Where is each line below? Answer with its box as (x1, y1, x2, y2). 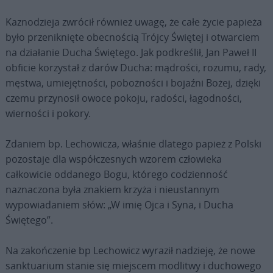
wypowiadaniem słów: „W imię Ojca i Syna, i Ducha (5, 197, 233, 211)
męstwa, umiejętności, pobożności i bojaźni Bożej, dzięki (5, 76, 261, 90)
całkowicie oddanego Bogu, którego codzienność (5, 167, 228, 181)
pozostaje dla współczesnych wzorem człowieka (5, 152, 222, 166)
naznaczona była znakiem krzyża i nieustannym (5, 182, 219, 196)
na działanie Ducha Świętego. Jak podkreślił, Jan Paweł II (5, 45, 257, 59)
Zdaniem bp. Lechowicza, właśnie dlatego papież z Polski (5, 136, 261, 151)
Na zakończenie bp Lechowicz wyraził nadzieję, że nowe (5, 243, 255, 257)
